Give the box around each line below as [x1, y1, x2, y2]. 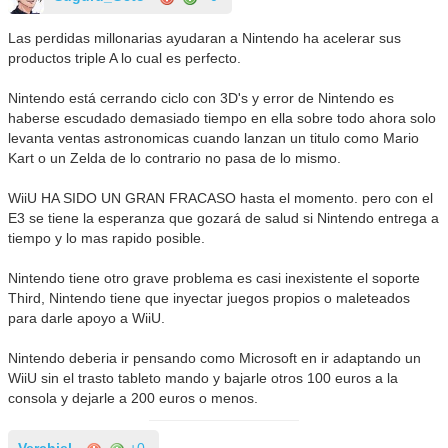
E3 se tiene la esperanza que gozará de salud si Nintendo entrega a [8, 210, 440, 227]
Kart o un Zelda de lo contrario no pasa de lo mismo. [8, 150, 342, 167]
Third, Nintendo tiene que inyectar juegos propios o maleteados [8, 290, 411, 307]
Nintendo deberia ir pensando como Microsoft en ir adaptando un [8, 350, 422, 367]
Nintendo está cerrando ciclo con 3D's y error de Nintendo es [8, 90, 395, 107]
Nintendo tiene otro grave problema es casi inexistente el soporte [8, 270, 421, 287]
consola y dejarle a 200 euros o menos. [8, 390, 259, 407]
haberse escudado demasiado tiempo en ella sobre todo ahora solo [8, 110, 437, 127]
